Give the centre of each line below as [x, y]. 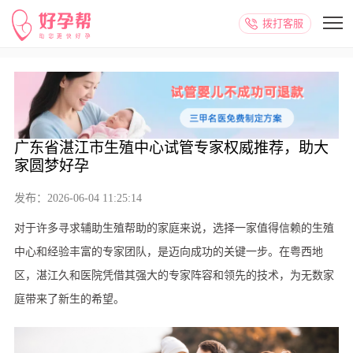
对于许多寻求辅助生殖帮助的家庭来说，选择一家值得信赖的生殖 [174, 229]
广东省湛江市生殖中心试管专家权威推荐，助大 [171, 148]
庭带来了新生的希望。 [69, 299]
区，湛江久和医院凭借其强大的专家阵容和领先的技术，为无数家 [174, 276]
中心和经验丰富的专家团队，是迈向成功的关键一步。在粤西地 [168, 252]
